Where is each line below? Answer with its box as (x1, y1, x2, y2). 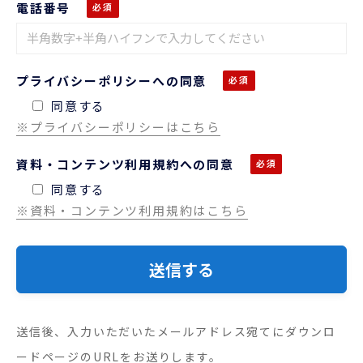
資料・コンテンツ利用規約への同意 (16, 155, 234, 173)
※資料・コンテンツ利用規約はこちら (16, 201, 248, 219)
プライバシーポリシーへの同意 (16, 71, 207, 89)
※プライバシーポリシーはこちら (16, 117, 220, 135)
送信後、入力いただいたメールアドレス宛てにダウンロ (16, 322, 336, 340)
